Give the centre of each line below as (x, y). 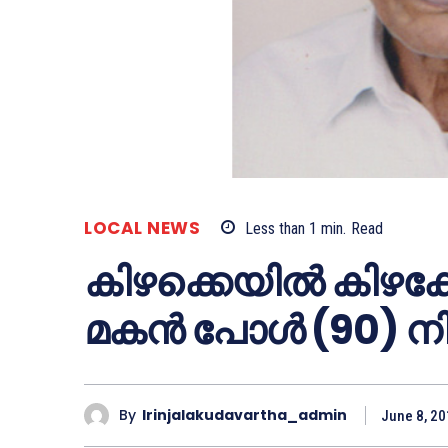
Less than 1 (281, 228)
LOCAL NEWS (142, 227)
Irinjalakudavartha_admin (244, 415)
